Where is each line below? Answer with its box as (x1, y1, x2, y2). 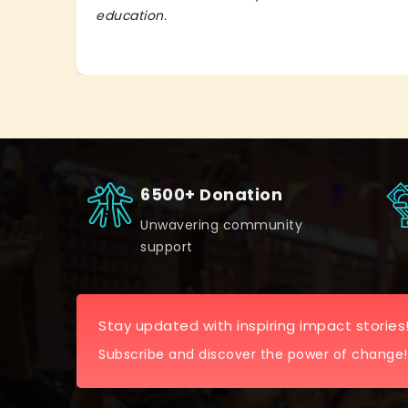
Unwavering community (140, 216, 302, 235)
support (140, 238, 193, 257)
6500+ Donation (140, 183, 282, 207)
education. (96, 6, 167, 25)
